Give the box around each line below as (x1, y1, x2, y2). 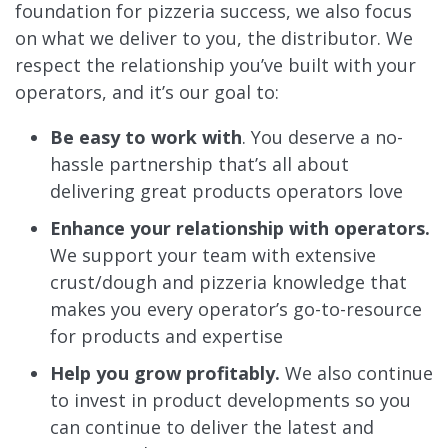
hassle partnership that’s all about (50, 151, 349, 176)
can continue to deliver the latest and (50, 414, 374, 439)
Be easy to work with (50, 124, 242, 149)
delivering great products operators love (50, 178, 403, 203)
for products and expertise (50, 323, 283, 348)
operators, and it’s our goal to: (15, 79, 279, 104)
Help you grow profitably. (50, 360, 280, 385)
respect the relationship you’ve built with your (15, 52, 416, 77)
